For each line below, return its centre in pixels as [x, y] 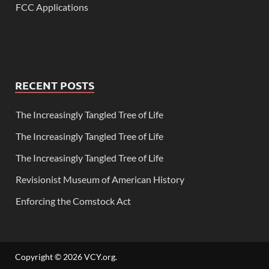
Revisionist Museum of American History [100, 179]
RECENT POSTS [55, 85]
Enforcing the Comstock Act [74, 201]
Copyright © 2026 [50, 256]
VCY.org [100, 256]
